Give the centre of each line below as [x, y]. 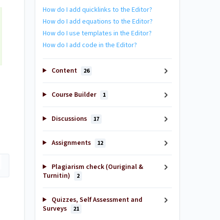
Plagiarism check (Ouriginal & [96, 167]
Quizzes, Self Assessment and [96, 200]
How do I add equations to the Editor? [98, 22]
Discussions [69, 119]
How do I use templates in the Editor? [97, 33]
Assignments [71, 143]
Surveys [55, 209]
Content [64, 71]
